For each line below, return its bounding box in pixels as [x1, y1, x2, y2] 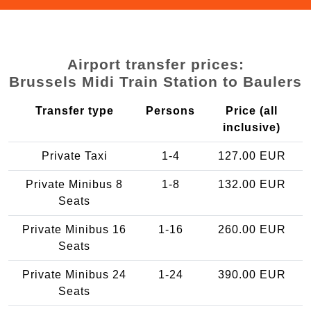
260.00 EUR [217, 223, 286, 235]
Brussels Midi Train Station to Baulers [9, 73, 302, 90]
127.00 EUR [217, 149, 286, 162]
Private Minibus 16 [22, 223, 126, 235]
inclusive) [223, 121, 280, 133]
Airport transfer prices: [67, 56, 244, 72]
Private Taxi [41, 149, 108, 162]
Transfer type [35, 104, 114, 117]
